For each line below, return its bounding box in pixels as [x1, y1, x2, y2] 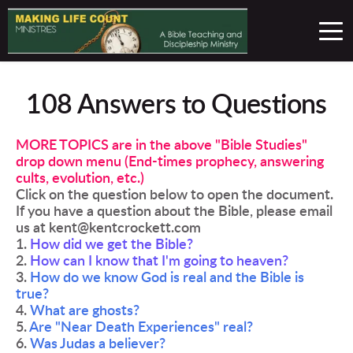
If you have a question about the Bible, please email [16, 204, 333, 218]
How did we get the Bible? [30, 237, 193, 251]
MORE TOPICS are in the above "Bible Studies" [16, 138, 307, 152]
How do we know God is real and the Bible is [30, 270, 304, 284]
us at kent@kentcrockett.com [16, 221, 204, 235]
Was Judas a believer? [30, 336, 165, 351]
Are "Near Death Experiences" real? [29, 320, 256, 334]
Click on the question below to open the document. [16, 188, 336, 202]
